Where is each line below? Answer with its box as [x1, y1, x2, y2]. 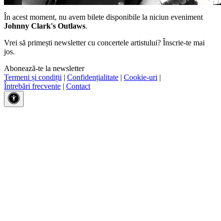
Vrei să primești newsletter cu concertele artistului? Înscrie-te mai [4, 38, 205, 47]
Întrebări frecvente [4, 81, 61, 90]
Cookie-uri [124, 73, 157, 81]
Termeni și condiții [4, 73, 62, 81]
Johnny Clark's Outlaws [4, 21, 85, 30]
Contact [66, 81, 90, 90]
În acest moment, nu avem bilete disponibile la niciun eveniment [4, 12, 203, 21]
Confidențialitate [67, 73, 118, 81]
